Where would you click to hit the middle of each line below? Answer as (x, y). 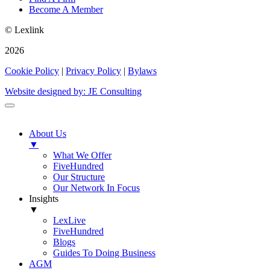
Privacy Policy (93, 71)
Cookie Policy (32, 71)
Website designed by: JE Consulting (73, 92)
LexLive (69, 221)
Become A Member (66, 10)
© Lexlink (24, 30)
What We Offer (82, 155)
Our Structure (79, 177)
